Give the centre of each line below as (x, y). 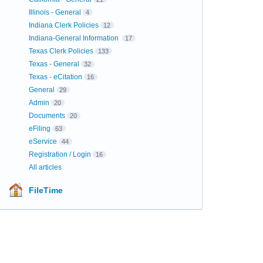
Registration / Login (60, 154)
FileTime (45, 190)
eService (43, 141)
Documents (47, 116)
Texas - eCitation (55, 77)
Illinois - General (55, 12)
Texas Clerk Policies (61, 51)
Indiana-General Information (74, 38)
